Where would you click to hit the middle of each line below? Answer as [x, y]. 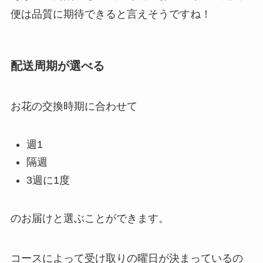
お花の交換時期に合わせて [74, 107]
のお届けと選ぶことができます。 [90, 218]
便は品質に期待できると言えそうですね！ [111, 14]
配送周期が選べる [57, 65]
